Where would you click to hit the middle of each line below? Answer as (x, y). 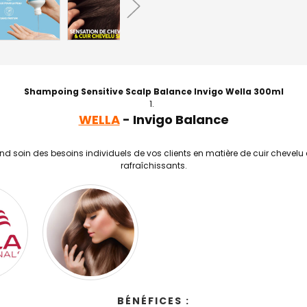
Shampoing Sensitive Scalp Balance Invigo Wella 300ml (153, 91)
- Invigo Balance (174, 120)
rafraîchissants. (153, 165)
